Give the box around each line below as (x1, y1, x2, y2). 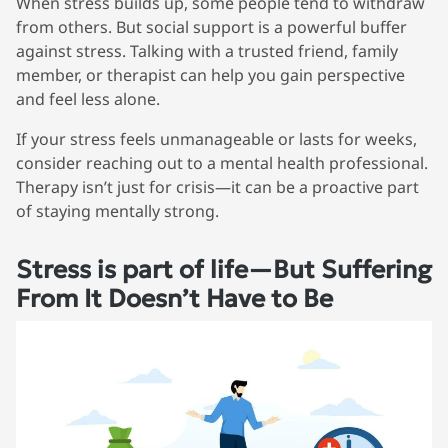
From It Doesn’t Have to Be (16, 282, 333, 314)
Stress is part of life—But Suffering (16, 253, 432, 285)
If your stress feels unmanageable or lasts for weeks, (16, 127, 417, 150)
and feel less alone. (16, 87, 160, 110)
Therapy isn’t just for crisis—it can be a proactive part (16, 175, 419, 198)
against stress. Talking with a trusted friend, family (16, 39, 398, 62)
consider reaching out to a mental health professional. (16, 151, 428, 174)
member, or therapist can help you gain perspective (16, 63, 405, 86)
